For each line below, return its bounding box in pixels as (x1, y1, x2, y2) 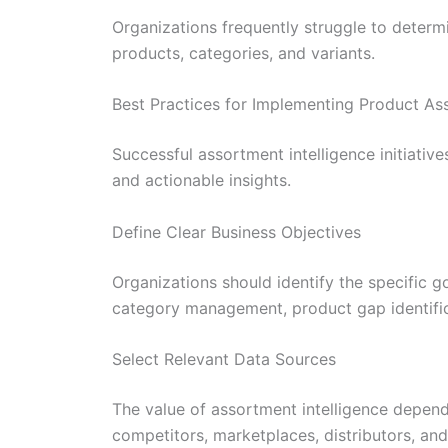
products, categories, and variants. (112, 42, 375, 63)
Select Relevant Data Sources (112, 349, 336, 370)
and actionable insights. (112, 170, 291, 191)
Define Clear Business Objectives (112, 221, 361, 242)
